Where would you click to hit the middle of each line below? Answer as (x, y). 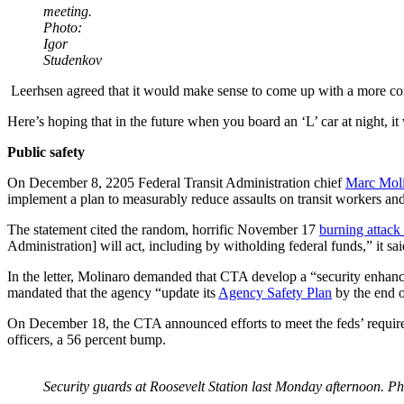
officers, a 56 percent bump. (87, 340)
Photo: (63, 28)
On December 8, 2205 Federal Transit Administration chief (176, 183)
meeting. (68, 12)
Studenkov (73, 60)
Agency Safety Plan (275, 293)
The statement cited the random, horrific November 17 (163, 230)
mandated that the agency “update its (113, 293)
